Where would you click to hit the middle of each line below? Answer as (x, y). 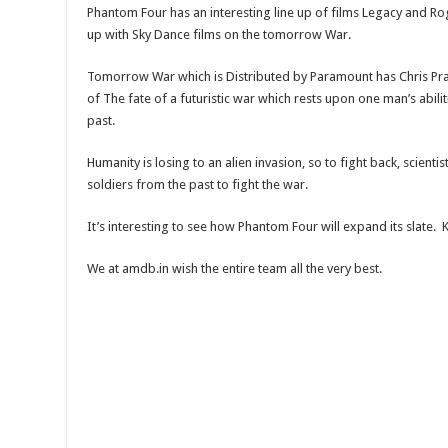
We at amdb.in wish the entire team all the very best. (235, 269)
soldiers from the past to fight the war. (198, 185)
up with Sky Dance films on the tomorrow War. (219, 35)
